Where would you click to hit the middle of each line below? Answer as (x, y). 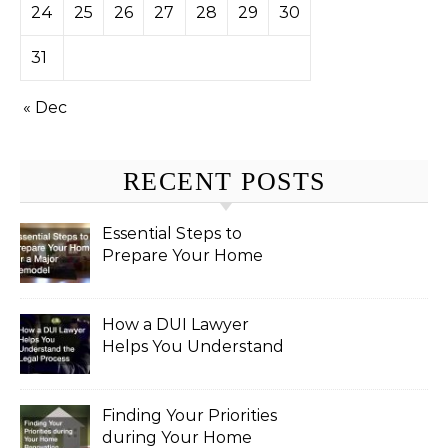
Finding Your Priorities (189, 415)
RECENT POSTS (224, 181)
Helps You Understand (193, 346)
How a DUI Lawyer (175, 324)
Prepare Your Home (182, 255)
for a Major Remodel (183, 277)
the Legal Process (173, 368)
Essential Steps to (172, 233)
